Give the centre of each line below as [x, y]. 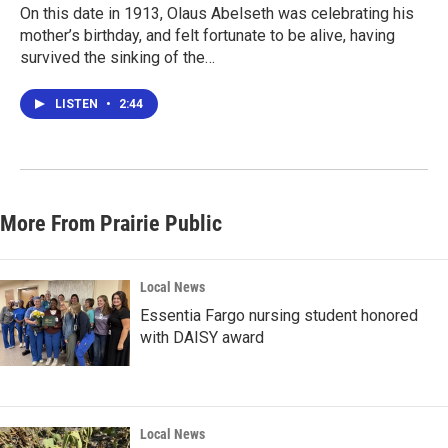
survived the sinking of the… [117, 58]
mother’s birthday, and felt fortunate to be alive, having [207, 36]
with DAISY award [202, 338]
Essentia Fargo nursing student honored [279, 316]
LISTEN [78, 104]
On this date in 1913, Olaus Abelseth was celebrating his [217, 14]
